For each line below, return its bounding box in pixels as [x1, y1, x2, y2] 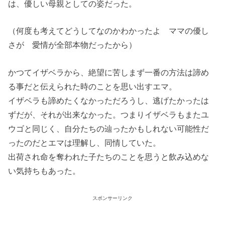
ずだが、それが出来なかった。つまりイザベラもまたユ [8, 109, 209, 119]
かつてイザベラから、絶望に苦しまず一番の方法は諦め [8, 67, 209, 77]
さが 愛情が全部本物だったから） [8, 40, 137, 50]
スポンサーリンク [92, 195, 133, 201]
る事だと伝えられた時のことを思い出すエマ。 [8, 81, 177, 91]
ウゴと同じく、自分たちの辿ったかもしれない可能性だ [8, 124, 209, 133]
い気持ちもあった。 [8, 166, 81, 175]
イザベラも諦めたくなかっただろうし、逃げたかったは [8, 95, 209, 105]
